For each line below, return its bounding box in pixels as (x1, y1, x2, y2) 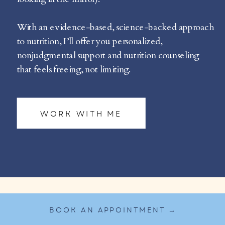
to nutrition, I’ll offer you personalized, (17, 35, 163, 48)
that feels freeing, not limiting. (17, 63, 133, 76)
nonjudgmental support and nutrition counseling (17, 49, 199, 62)
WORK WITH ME (40, 110, 123, 118)
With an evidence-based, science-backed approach (17, 21, 214, 34)
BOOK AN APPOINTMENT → (49, 206, 177, 214)
